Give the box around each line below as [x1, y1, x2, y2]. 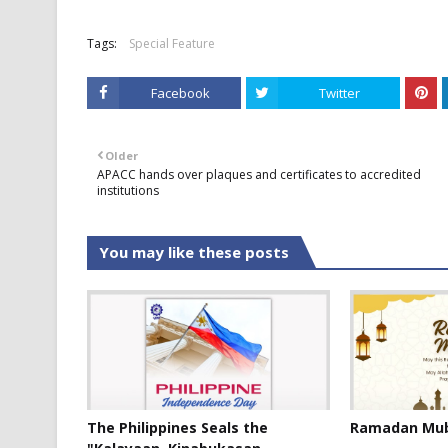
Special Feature [129, 35, 215, 52]
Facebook [150, 84, 210, 102]
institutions [97, 182, 159, 199]
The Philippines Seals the [87, 418, 268, 437]
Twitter [318, 84, 360, 102]
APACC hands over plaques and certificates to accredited [97, 166, 421, 183]
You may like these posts [99, 242, 289, 262]
